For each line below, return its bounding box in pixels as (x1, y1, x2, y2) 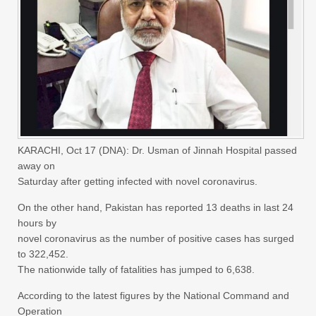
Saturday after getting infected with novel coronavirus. (18, 176, 257, 188)
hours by (18, 217, 56, 229)
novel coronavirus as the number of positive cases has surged (18, 233, 294, 245)
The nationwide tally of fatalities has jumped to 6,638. (18, 264, 255, 276)
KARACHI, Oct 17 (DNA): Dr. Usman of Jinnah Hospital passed (18, 145, 297, 157)
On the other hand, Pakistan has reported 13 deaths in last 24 (18, 202, 293, 214)
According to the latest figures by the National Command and (18, 290, 289, 302)
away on (18, 160, 55, 172)
